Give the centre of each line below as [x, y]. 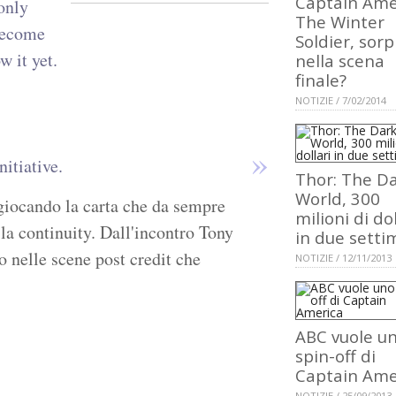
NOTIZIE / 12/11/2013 [343, 258]
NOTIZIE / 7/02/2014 [341, 101]
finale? [321, 80]
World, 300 [338, 199]
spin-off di [335, 356]
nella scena [340, 61]
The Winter [340, 22]
